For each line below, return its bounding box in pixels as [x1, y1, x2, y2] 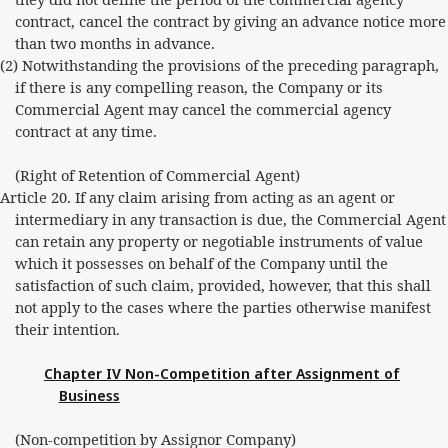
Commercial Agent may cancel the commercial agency [14, 99, 391, 119]
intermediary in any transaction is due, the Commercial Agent [14, 209, 446, 229]
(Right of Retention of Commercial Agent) [14, 165, 300, 185]
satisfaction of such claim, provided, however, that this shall [14, 275, 431, 295]
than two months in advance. [14, 33, 215, 53]
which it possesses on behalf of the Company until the [14, 253, 388, 273]
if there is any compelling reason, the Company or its [14, 77, 383, 97]
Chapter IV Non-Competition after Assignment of [44, 363, 400, 383]
